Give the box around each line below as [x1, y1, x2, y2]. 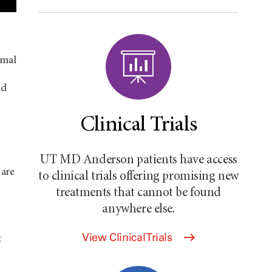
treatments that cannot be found [56, 187, 221, 200]
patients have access [134, 154, 237, 167]
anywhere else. [102, 203, 175, 216]
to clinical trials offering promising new [38, 171, 239, 183]
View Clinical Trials [81, 231, 175, 244]
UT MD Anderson [39, 154, 134, 167]
